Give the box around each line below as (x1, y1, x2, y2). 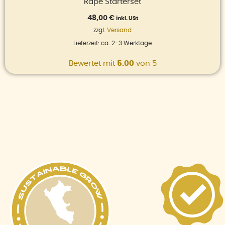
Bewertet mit (68, 60, 117, 67)
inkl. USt (116, 16, 138, 21)
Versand (107, 27, 132, 33)
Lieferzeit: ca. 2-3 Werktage (73, 40, 152, 46)
